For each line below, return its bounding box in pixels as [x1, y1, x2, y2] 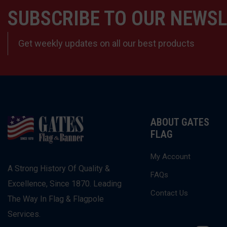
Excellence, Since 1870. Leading [8, 179, 122, 188]
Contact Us [150, 188, 188, 198]
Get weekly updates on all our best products [18, 38, 195, 49]
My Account [150, 152, 191, 161]
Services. [8, 209, 41, 219]
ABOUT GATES [150, 116, 210, 128]
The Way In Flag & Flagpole [8, 194, 104, 204]
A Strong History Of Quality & [8, 164, 110, 173]
